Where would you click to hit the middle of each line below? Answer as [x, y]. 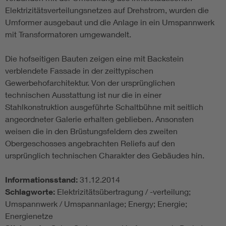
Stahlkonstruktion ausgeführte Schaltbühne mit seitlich [104, 107]
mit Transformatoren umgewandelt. [68, 34]
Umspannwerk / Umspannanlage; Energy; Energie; [96, 204]
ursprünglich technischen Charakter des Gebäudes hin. [105, 155]
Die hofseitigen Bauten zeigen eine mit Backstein [94, 59]
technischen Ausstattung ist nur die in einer [83, 95]
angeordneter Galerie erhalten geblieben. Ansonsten [99, 119]
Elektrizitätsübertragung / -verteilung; [124, 192]
